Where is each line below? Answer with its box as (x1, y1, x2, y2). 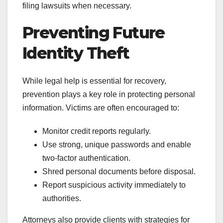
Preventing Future (22, 23, 165, 42)
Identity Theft (22, 43, 129, 63)
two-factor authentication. (42, 154, 130, 163)
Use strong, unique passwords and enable (42, 140, 191, 149)
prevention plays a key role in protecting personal (22, 90, 195, 99)
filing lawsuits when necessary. (22, 1, 131, 10)
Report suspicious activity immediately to (42, 181, 186, 190)
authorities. (42, 194, 81, 203)
